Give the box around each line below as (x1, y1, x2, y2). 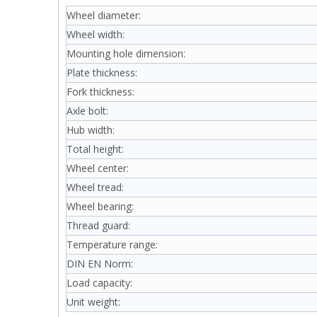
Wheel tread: (67, 180, 124, 194)
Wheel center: (67, 161, 129, 175)
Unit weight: (67, 295, 120, 309)
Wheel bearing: (67, 200, 134, 213)
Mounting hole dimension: (67, 47, 185, 60)
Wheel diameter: (67, 8, 141, 22)
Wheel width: (67, 28, 125, 41)
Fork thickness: (67, 85, 134, 98)
